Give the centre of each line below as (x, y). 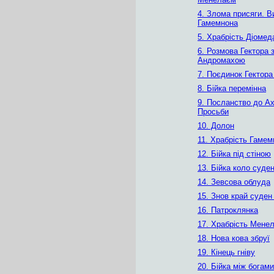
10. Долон (216, 126)
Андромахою (221, 60)
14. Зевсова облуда (234, 182)
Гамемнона (218, 23)
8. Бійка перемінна (232, 88)
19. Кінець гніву (226, 252)
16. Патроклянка (228, 210)
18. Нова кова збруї (234, 238)
